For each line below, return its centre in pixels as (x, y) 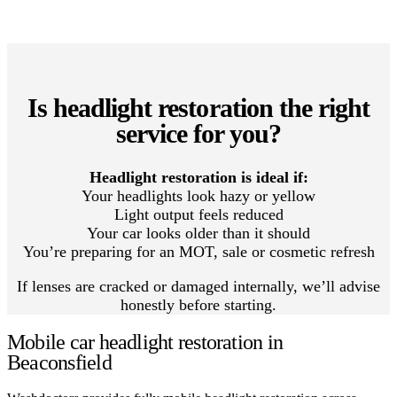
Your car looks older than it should (198, 233)
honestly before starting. (198, 304)
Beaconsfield (59, 362)
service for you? (198, 133)
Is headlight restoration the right (198, 107)
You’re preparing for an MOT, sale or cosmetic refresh (198, 251)
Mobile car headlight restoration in (145, 342)
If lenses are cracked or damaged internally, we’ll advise (198, 286)
